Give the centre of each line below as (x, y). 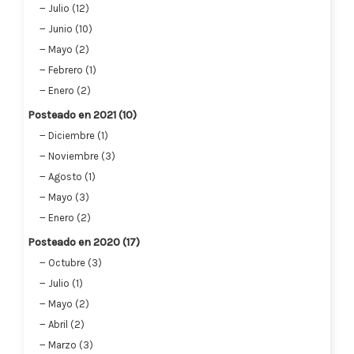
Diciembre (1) (78, 135)
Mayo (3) (69, 197)
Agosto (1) (72, 176)
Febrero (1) (72, 70)
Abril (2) (66, 324)
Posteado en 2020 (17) (84, 242)
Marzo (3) (71, 345)
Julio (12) (69, 8)
